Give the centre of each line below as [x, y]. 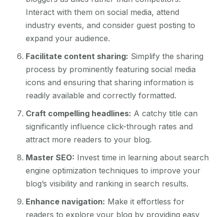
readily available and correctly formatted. [101, 95]
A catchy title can [165, 113]
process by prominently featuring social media [111, 69]
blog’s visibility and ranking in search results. [107, 183]
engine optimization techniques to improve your [113, 170]
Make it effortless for [145, 201]
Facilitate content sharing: [77, 56]
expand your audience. [68, 38]
